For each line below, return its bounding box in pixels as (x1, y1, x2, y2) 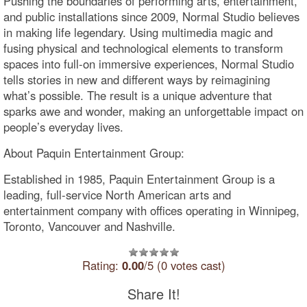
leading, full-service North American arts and (3, 186, 231, 203)
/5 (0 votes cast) (143, 256, 225, 273)
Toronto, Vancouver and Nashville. (3, 217, 175, 234)
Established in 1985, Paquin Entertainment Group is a (3, 170, 275, 187)
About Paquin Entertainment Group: (3, 144, 184, 161)
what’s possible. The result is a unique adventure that (3, 86, 272, 103)
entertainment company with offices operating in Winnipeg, (3, 201, 299, 219)
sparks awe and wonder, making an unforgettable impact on (3, 102, 304, 119)
